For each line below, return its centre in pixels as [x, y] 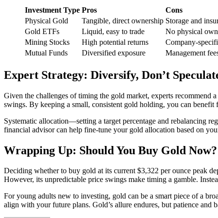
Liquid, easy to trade [113, 31]
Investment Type [52, 10]
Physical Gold [46, 20]
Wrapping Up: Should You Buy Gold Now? [110, 150]
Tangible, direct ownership [123, 20]
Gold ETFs [42, 31]
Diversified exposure [114, 53]
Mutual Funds [46, 53]
